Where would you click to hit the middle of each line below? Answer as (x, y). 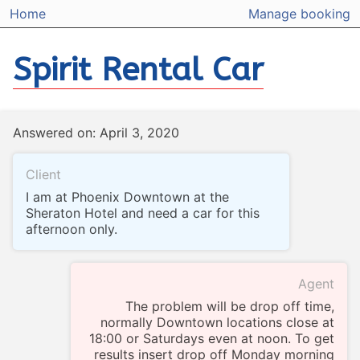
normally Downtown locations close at (217, 323)
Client (43, 175)
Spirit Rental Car (138, 70)
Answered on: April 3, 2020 (96, 133)
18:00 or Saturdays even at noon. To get (212, 339)
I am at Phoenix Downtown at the (127, 197)
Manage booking (299, 14)
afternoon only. (72, 229)
